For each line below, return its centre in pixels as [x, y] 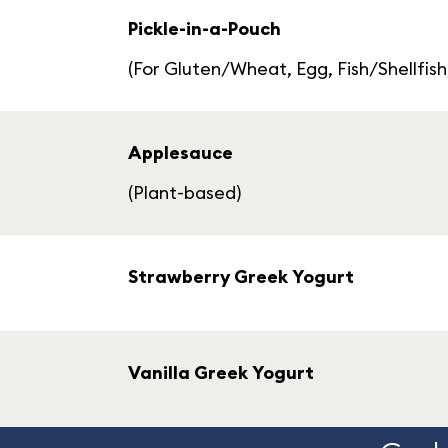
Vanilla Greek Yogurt [221, 372]
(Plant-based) [184, 192]
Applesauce [180, 152]
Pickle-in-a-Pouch [204, 28]
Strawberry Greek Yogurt [241, 276]
